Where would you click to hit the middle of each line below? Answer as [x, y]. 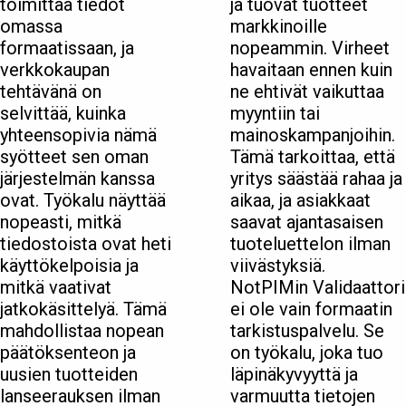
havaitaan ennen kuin [311, 70]
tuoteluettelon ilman [310, 244]
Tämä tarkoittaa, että [313, 157]
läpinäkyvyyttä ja [294, 375]
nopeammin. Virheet [310, 48]
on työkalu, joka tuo [307, 353]
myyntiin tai [275, 114]
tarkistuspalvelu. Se [307, 331]
